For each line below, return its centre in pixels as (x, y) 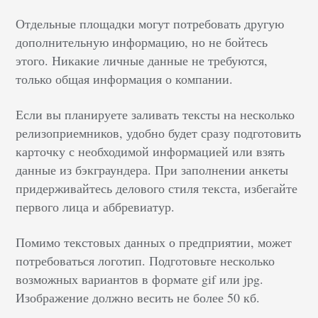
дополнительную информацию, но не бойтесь (142, 42)
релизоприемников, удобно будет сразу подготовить (159, 133)
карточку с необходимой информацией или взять (150, 152)
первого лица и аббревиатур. (95, 207)
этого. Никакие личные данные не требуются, (142, 61)
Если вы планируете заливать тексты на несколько (155, 115)
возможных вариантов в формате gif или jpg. (140, 279)
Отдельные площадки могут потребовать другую (150, 24)
